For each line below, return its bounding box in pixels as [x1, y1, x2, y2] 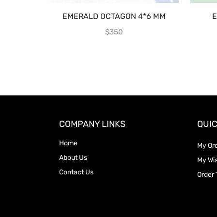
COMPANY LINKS [59, 118, 125, 129]
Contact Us [59, 168, 93, 176]
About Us [59, 153, 87, 162]
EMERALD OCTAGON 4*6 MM [62, 12, 166, 21]
